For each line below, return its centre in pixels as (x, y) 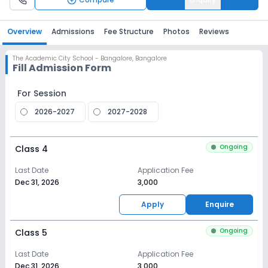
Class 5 (31, 233)
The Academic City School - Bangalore (72, 58)
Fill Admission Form (62, 68)
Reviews (214, 31)
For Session (42, 93)
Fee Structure (129, 31)
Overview (25, 31)
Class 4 (31, 149)
